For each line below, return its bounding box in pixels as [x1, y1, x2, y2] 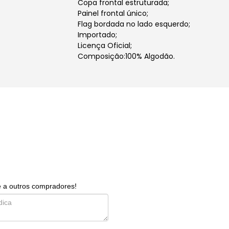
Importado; [78, 30, 118, 40]
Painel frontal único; [78, 8, 149, 18]
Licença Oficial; [78, 40, 132, 51]
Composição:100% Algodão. [78, 51, 175, 61]
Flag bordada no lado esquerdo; [78, 19, 191, 29]
